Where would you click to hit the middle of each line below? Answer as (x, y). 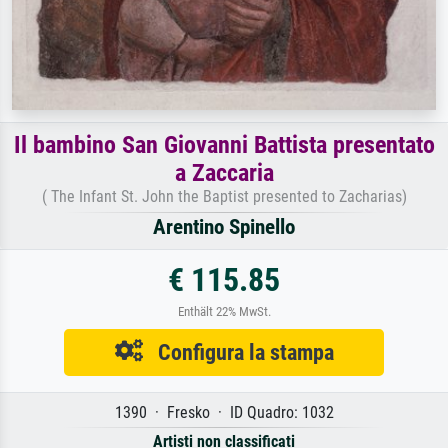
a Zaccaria (224, 173)
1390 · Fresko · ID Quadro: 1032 (224, 413)
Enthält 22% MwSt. (224, 312)
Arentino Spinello (224, 227)
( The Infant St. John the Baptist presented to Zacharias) (224, 197)
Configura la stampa (238, 352)
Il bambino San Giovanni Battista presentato (224, 145)
